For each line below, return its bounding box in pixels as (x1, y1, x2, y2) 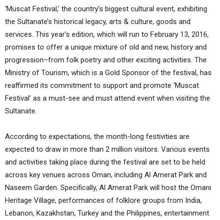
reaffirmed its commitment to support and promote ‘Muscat (5, 81, 199, 90)
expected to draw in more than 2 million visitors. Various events (5, 145, 210, 154)
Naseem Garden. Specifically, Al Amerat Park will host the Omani (5, 183, 211, 192)
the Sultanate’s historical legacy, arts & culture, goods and (5, 17, 191, 27)
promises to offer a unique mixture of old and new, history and (5, 43, 207, 52)
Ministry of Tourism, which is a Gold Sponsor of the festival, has (5, 68, 212, 78)
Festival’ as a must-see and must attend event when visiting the (5, 94, 210, 103)
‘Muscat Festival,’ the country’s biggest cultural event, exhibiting (5, 4, 207, 14)
